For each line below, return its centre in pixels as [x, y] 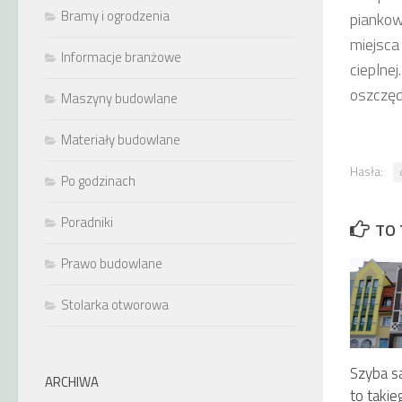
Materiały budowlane [121, 140]
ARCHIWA [72, 382]
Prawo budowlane [112, 263]
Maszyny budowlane [119, 98]
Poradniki [87, 222]
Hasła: [367, 171]
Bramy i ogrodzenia [115, 16]
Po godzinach [98, 181]
